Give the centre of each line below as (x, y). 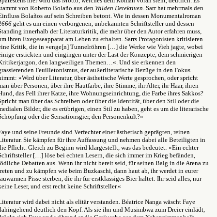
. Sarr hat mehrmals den (173, 8)
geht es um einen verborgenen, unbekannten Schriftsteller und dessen (103, 23)
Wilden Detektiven (119, 8)
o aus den (82, 8)
